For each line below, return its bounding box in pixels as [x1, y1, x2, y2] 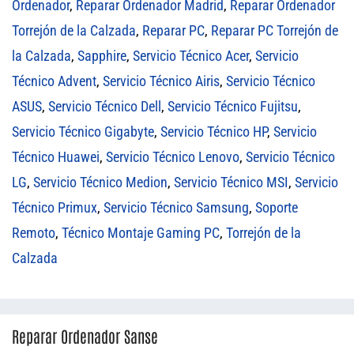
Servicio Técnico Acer [133, 47, 249, 64]
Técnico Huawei [12, 148, 100, 165]
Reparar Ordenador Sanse [12, 325, 158, 346]
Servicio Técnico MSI [174, 173, 288, 190]
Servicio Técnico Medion [33, 173, 168, 190]
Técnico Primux [12, 198, 97, 216]
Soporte [255, 198, 298, 216]
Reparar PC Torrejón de [211, 21, 338, 39]
